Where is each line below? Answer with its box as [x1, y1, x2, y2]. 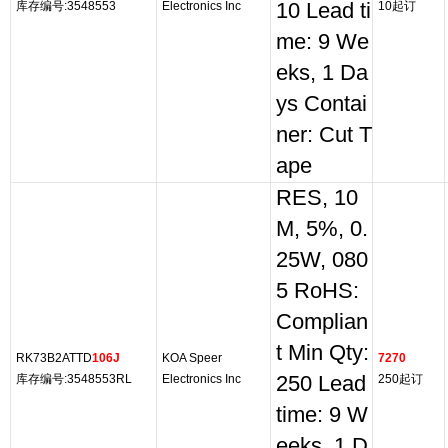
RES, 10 [276, 186, 358, 210]
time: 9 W [276, 403, 368, 427]
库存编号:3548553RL [16, 372, 132, 386]
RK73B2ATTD [16, 351, 92, 365]
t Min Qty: [276, 341, 369, 365]
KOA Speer [162, 351, 222, 365]
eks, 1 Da [276, 61, 368, 85]
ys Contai [276, 92, 367, 116]
